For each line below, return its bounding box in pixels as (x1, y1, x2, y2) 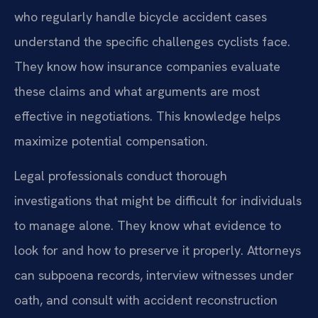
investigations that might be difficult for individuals (14, 192, 302, 209)
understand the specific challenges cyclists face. (14, 33, 290, 50)
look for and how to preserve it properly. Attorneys (14, 242, 301, 259)
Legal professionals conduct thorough (14, 168, 227, 185)
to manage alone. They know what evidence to (14, 217, 281, 234)
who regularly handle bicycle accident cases (14, 8, 267, 25)
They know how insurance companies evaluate (14, 57, 280, 75)
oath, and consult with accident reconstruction (14, 292, 278, 309)
